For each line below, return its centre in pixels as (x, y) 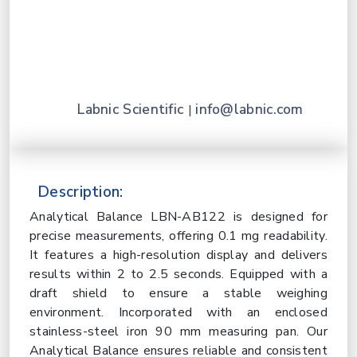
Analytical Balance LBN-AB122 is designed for (178, 217)
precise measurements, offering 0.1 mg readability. (178, 236)
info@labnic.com (249, 109)
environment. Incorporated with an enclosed (178, 312)
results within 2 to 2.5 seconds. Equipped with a (178, 274)
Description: (80, 192)
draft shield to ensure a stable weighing (178, 293)
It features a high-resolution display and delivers (178, 255)
